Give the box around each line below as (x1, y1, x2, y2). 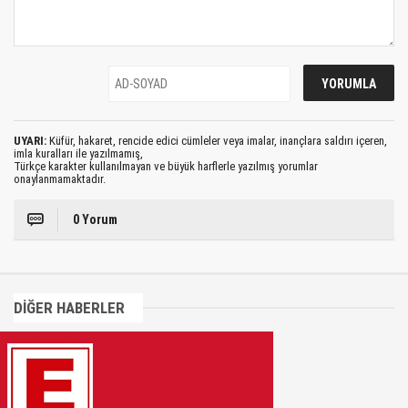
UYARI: (14, 134, 46, 148)
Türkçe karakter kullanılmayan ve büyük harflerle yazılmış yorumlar (14, 159, 318, 173)
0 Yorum (73, 212, 117, 227)
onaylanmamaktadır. (14, 172, 106, 186)
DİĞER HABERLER (14, 299, 125, 317)
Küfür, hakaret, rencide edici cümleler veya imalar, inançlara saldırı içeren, (46, 134, 387, 148)
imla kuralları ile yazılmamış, (14, 147, 143, 160)
